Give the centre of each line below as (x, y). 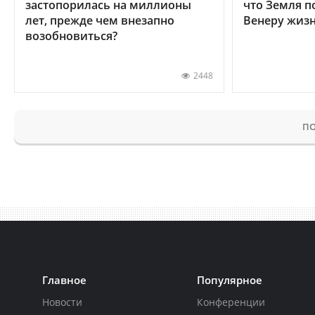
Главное (64, 279)
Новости (62, 302)
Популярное (230, 279)
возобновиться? (71, 36)
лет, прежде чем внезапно (100, 20)
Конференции (231, 302)
